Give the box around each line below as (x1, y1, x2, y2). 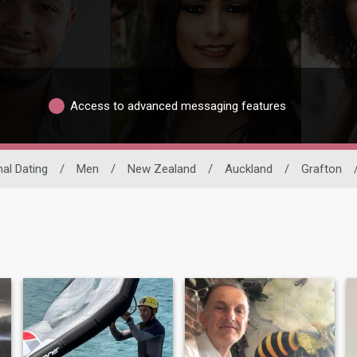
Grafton (301, 162, 342, 177)
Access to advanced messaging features (70, 98, 286, 113)
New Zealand (127, 162, 196, 177)
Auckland (225, 162, 273, 177)
